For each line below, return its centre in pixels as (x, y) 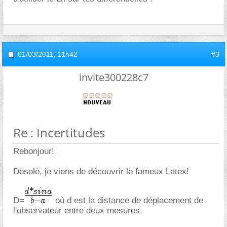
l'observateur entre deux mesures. (78, 211)
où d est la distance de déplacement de (128, 200)
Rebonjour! (34, 151)
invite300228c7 (113, 77)
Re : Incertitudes (59, 133)
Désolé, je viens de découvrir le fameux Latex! (101, 172)
